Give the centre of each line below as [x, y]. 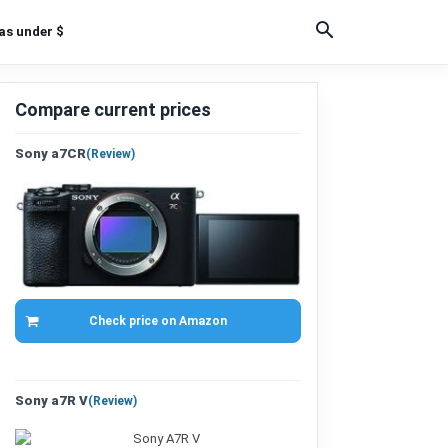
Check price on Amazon [158, 320]
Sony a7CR [50, 153]
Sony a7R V [51, 400]
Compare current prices [113, 109]
